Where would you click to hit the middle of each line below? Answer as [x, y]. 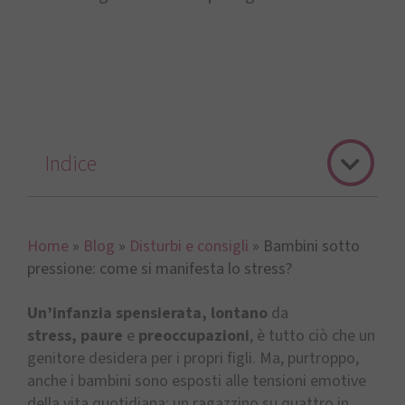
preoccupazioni [194, 336]
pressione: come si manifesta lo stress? [160, 269]
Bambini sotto [311, 246]
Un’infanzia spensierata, [117, 314]
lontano [239, 314]
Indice [71, 164]
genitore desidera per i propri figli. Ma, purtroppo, [193, 359]
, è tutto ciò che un [312, 336]
